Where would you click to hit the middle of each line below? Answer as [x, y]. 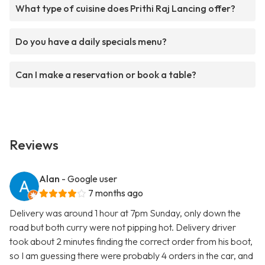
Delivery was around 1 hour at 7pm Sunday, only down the [125, 213]
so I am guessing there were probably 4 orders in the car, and [131, 256]
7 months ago [116, 193]
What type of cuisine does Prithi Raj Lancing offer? [125, 9]
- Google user [89, 179]
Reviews [34, 145]
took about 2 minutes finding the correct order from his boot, [131, 242]
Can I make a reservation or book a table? [106, 75]
